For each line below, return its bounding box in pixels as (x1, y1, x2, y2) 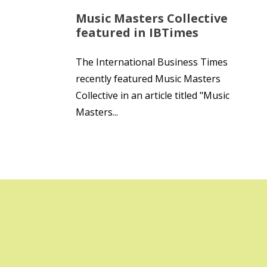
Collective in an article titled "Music (76, 89, 229, 102)
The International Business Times (76, 55, 228, 69)
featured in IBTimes (76, 24, 198, 41)
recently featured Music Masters (76, 72, 221, 85)
